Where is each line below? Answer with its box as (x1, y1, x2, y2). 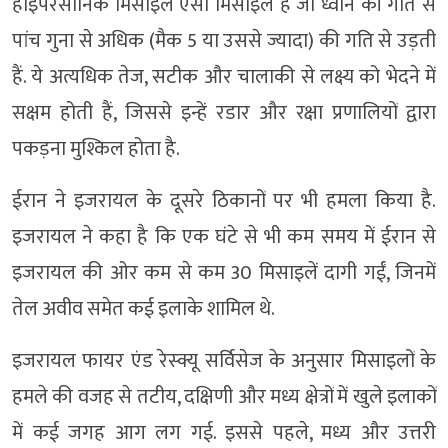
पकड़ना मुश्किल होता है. (12, 131, 180, 166)
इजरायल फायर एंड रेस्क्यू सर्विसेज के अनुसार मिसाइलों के (12, 343, 436, 378)
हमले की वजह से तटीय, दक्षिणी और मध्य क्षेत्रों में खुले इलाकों (12, 379, 436, 414)
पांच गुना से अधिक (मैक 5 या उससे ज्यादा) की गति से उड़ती (12, 23, 436, 58)
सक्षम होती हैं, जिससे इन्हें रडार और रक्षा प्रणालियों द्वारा (12, 95, 436, 130)
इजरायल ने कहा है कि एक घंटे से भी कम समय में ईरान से (12, 219, 436, 254)
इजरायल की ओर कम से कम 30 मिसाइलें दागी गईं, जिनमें (12, 255, 436, 290)
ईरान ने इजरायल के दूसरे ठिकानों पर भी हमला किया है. (12, 183, 436, 218)
